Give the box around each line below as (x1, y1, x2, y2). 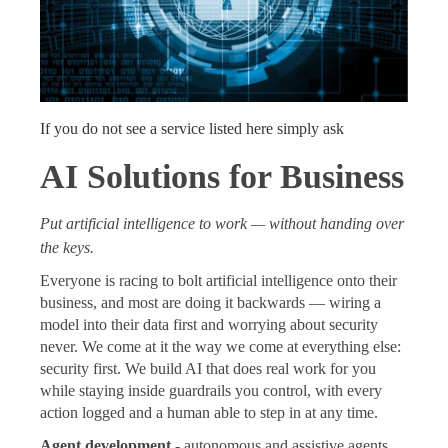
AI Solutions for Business (40, 158, 404, 196)
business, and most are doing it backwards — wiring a (40, 294, 381, 312)
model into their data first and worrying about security (40, 316, 378, 334)
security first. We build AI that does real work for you (40, 360, 376, 378)
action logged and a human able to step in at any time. (40, 404, 378, 422)
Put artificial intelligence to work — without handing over (40, 215, 404, 233)
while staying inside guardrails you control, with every (40, 382, 382, 400)
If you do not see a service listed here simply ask (40, 119, 344, 139)
